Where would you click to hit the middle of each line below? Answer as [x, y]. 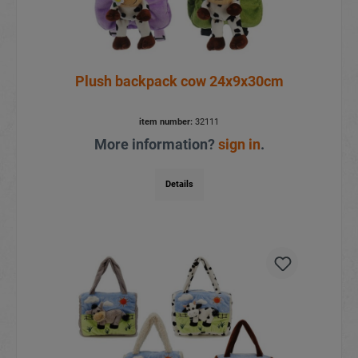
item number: [166, 122]
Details [179, 185]
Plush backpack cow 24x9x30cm [179, 82]
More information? [156, 145]
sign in [239, 145]
